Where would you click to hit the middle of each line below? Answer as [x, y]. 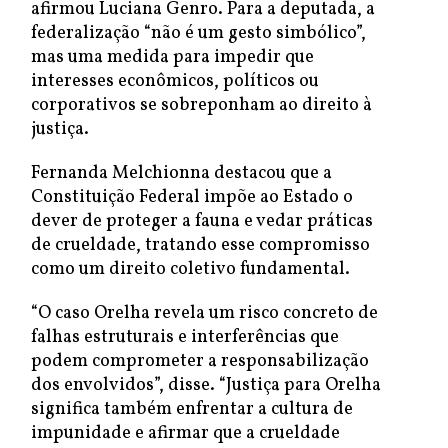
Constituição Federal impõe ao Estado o [192, 197]
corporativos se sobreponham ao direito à [201, 105]
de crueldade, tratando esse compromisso [200, 245]
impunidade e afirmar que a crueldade [185, 433]
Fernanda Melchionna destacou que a [181, 173]
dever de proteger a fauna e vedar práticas [202, 221]
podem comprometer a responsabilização [200, 361]
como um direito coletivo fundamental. [192, 269]
